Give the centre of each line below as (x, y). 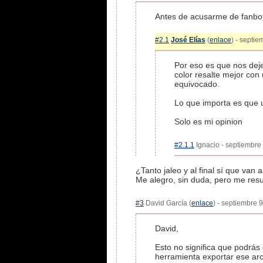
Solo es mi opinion (208, 122)
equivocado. (197, 84)
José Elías (188, 40)
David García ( (168, 203)
